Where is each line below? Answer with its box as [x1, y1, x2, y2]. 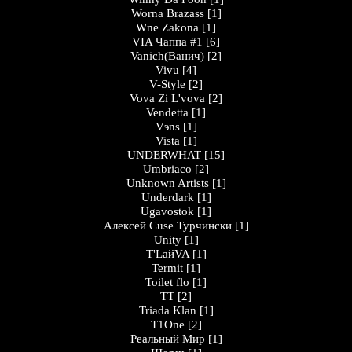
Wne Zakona [136, 21, 199, 34]
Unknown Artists [126, 177, 209, 189]
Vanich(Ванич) [130, 49, 204, 62]
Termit [152, 262, 183, 274]
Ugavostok [141, 205, 194, 218]
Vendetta [146, 106, 189, 119]
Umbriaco [143, 163, 192, 175]
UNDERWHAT [127, 148, 201, 161]
